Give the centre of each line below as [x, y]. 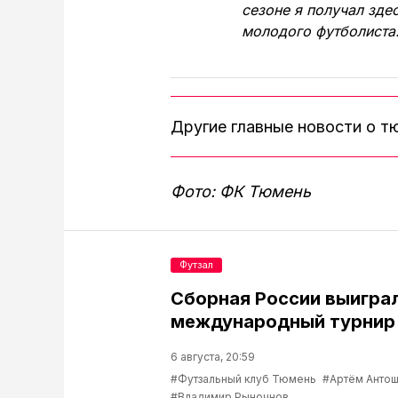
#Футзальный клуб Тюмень [243, 379]
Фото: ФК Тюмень [241, 191]
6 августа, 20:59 [213, 357]
